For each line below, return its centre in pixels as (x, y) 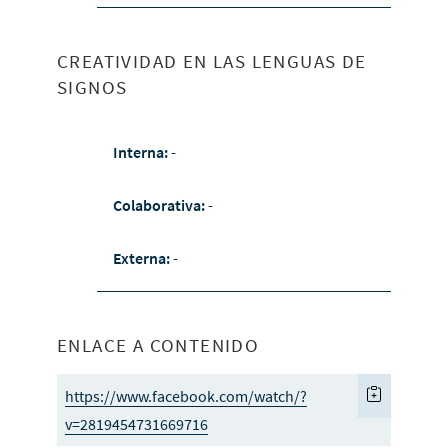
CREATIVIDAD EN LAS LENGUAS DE (211, 61)
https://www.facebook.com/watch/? (185, 396)
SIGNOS (92, 87)
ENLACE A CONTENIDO (158, 345)
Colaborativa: (160, 205)
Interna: (141, 152)
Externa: (142, 258)
